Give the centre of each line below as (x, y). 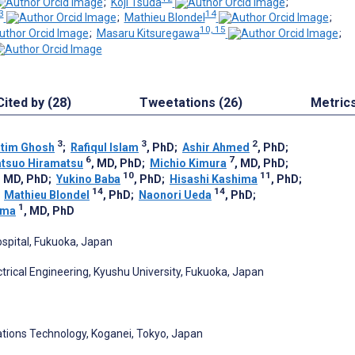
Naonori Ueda (175, 195)
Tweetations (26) (191, 102)
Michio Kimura (188, 163)
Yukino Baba (88, 179)
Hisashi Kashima (214, 179)
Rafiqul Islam (105, 147)
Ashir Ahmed (216, 147)
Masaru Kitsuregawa (148, 33)
